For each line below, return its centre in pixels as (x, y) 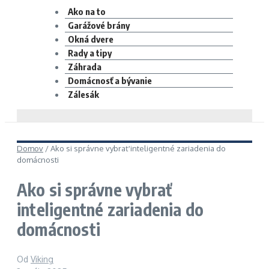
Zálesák (83, 94)
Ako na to (87, 11)
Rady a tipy (90, 53)
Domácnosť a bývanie (110, 80)
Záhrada (85, 67)
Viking (42, 259)
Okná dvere (91, 39)
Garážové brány (99, 25)
